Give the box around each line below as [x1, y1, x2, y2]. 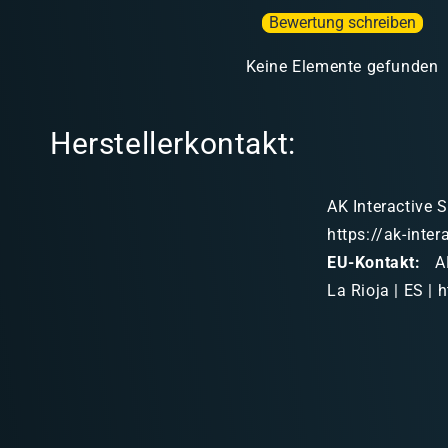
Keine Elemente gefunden [245, 57, 439, 77]
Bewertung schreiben [268, 13, 416, 33]
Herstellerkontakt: [50, 125, 296, 161]
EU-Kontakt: [327, 252, 421, 272]
